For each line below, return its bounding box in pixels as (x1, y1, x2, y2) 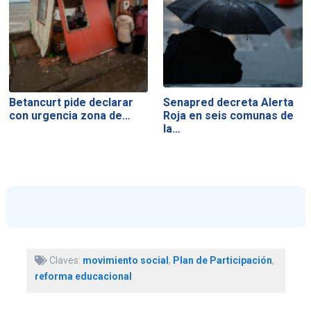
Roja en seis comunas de (163, 109, 294, 123)
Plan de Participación (172, 254, 272, 266)
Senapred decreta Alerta (163, 96, 294, 110)
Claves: (47, 254, 83, 266)
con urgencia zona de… (8, 109, 131, 123)
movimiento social (82, 254, 169, 266)
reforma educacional (34, 270, 132, 282)
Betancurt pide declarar (8, 96, 133, 110)
